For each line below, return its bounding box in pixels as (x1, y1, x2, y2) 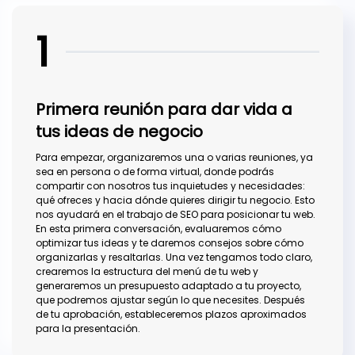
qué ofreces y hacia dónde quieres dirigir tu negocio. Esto (36, 193, 315, 208)
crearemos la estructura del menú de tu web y (36, 265, 258, 279)
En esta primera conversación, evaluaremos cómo (36, 222, 281, 236)
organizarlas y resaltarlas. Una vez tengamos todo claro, (36, 250, 312, 265)
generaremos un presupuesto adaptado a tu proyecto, (36, 279, 301, 293)
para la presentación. (36, 322, 140, 336)
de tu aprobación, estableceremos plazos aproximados (36, 307, 307, 322)
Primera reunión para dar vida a (36, 98, 292, 121)
